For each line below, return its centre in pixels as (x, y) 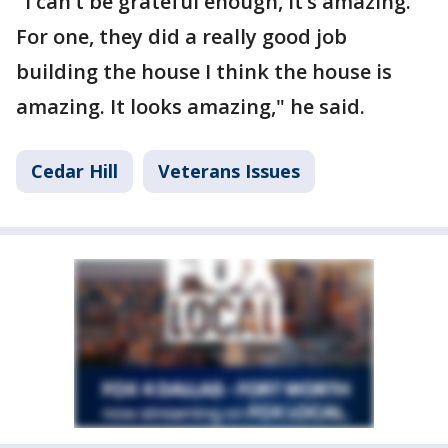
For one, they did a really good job (181, 36)
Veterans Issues (229, 170)
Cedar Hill (74, 170)
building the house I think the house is (204, 71)
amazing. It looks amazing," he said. (190, 106)
